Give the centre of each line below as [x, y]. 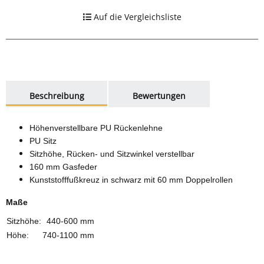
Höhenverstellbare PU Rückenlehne [96, 128]
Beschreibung [57, 96]
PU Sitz [43, 141]
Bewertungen [159, 96]
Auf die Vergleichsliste [137, 17]
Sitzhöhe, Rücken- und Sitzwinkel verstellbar [112, 154]
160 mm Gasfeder [63, 167]
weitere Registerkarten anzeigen [69, 87]
